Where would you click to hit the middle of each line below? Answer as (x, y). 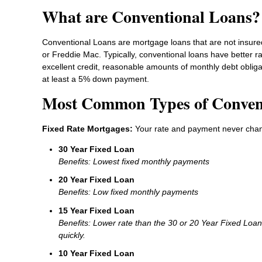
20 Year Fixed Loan (96, 180)
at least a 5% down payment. (96, 79)
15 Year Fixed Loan (96, 210)
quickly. (72, 235)
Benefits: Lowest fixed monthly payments (134, 161)
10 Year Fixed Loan (96, 254)
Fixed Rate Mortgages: (89, 128)
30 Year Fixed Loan (96, 149)
